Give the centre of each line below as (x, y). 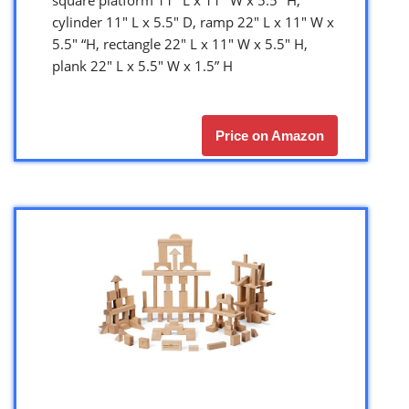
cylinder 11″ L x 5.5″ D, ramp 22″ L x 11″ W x (193, 21)
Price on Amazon (270, 135)
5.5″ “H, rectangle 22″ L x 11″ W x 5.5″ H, (180, 43)
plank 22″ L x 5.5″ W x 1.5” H (142, 65)
